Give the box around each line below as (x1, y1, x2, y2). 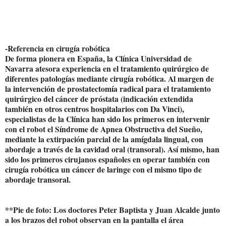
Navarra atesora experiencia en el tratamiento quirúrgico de (5, 62, 209, 74)
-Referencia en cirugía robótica (5, 42, 110, 54)
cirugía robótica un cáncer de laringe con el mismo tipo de (5, 163, 202, 175)
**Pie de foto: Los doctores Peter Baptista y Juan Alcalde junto (5, 203, 220, 215)
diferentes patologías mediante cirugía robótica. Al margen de (5, 72, 214, 84)
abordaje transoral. (5, 173, 71, 185)
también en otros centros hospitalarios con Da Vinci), (5, 102, 184, 115)
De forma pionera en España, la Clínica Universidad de (5, 52, 192, 64)
